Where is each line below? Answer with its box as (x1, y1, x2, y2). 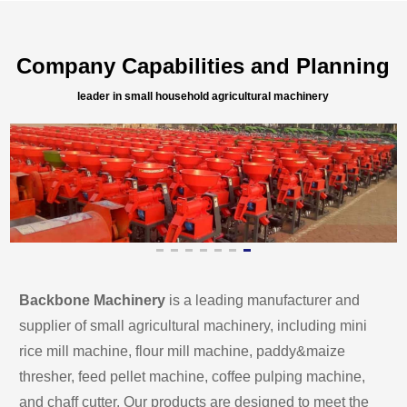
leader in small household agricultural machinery (77, 89, 330, 103)
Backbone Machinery (19, 292, 166, 308)
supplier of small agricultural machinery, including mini (19, 317, 372, 333)
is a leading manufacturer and (165, 292, 364, 308)
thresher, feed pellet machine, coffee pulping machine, (19, 368, 370, 384)
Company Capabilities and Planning (16, 53, 391, 78)
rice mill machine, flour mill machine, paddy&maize (19, 342, 350, 359)
